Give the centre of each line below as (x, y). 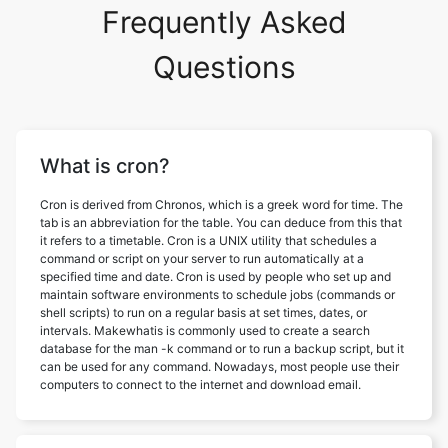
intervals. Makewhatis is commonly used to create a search (205, 330)
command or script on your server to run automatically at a (202, 258)
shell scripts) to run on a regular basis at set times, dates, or (203, 312)
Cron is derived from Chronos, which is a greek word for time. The (221, 204)
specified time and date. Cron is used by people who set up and (215, 276)
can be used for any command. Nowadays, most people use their (219, 366)
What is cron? (105, 165)
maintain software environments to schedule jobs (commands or (217, 294)
